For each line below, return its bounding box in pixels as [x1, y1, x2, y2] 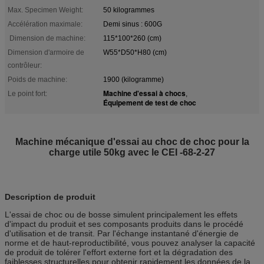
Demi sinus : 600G [103, 19, 162, 28]
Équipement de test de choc [103, 97, 196, 108]
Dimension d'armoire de [8, 48, 84, 57]
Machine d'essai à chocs [103, 87, 186, 98]
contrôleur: [8, 61, 42, 70]
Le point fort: [8, 89, 47, 98]
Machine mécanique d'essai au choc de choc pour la [15, 136, 249, 147]
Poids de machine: [8, 75, 67, 84]
